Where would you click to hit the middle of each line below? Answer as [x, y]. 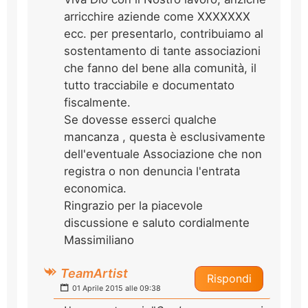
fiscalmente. [97, 102]
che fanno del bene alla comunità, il [160, 68]
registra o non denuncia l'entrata [152, 171]
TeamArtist [94, 273]
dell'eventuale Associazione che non [163, 154]
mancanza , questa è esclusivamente [165, 136]
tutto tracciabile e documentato [149, 85]
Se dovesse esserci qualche [140, 119]
